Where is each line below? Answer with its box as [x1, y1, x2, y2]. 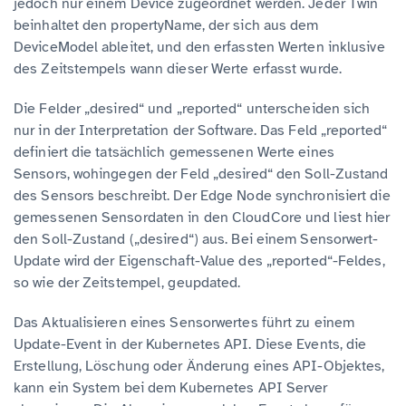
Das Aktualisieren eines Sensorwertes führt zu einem [14, 314, 355, 333]
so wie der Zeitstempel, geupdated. [14, 274, 241, 293]
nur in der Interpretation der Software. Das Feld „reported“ [14, 121, 387, 140]
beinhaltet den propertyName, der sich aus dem [14, 16, 319, 35]
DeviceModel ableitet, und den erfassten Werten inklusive [14, 38, 385, 57]
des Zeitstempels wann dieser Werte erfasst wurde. [14, 60, 342, 79]
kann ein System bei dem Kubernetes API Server [14, 379, 328, 398]
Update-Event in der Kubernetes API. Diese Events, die [14, 335, 367, 354]
